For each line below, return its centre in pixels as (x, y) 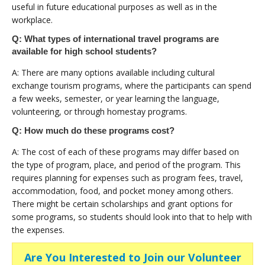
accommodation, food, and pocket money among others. (122, 190)
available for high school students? (84, 51)
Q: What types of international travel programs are (115, 38)
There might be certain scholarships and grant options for (122, 203)
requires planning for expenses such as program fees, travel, (127, 177)
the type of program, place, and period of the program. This (126, 164)
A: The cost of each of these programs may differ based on (125, 151)
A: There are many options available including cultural (113, 72)
